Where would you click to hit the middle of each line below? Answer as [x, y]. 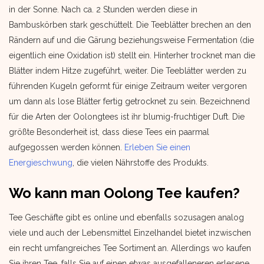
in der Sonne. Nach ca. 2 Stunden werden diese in [103, 9]
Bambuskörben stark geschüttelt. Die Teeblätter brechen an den [130, 25]
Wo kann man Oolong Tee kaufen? [124, 193]
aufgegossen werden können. [67, 147]
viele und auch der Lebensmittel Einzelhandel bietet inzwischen [130, 233]
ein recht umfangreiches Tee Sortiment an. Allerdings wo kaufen [130, 248]
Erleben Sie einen [157, 147]
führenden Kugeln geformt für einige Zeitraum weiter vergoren [128, 86]
